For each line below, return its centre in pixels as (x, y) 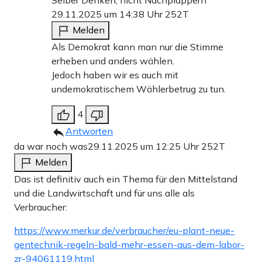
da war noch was (51, 146)
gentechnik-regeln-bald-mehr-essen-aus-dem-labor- (129, 245)
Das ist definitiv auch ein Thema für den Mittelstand (126, 179)
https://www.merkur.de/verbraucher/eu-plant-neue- (124, 231)
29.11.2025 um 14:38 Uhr (108, 14)
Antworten (89, 131)
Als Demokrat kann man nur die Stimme (137, 47)
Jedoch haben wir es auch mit (115, 75)
